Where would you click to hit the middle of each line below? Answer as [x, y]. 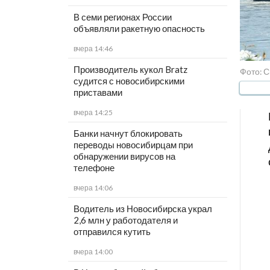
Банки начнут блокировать [128, 133]
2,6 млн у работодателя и [125, 220]
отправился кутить [112, 232]
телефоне [94, 168]
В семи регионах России [122, 17]
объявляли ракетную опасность [139, 29]
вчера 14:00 [93, 252]
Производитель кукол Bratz [130, 70]
